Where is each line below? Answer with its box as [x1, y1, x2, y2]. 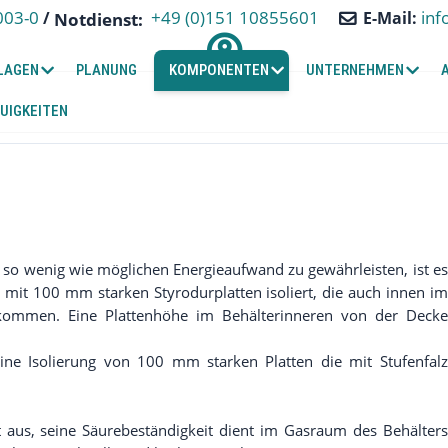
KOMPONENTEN [169, 60, 270, 79]
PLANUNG [76, 60, 138, 79]
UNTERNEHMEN [306, 60, 405, 79]
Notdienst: [54, 7, 147, 31]
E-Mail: [363, 6, 421, 29]
